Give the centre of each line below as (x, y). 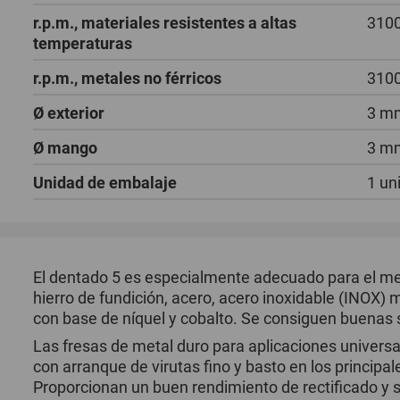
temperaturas (83, 43)
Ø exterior (69, 112)
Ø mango (66, 147)
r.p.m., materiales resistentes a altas (165, 22)
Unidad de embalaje (105, 182)
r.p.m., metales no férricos (128, 78)
